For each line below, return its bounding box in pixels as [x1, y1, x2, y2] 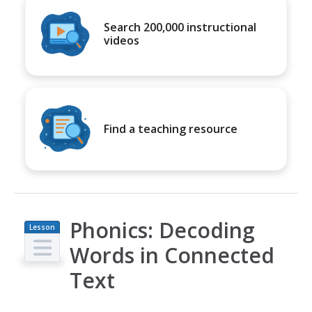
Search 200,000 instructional [104, 19, 256, 35]
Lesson [29, 222, 55, 232]
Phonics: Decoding [70, 216, 255, 244]
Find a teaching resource [104, 120, 237, 136]
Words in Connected [70, 241, 274, 270]
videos [104, 33, 139, 48]
